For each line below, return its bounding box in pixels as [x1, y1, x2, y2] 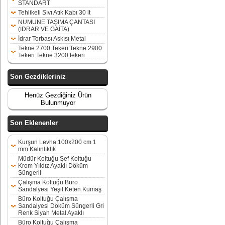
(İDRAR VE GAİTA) [18, 26, 69, 33]
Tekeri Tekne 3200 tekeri [18, 52, 85, 59]
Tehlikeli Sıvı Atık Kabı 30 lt [18, 9, 90, 16]
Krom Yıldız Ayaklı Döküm [18, 162, 88, 169]
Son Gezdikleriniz [10, 73, 66, 80]
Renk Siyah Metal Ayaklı [18, 209, 84, 216]
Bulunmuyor [40, 99, 75, 106]
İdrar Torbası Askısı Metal [18, 35, 86, 42]
